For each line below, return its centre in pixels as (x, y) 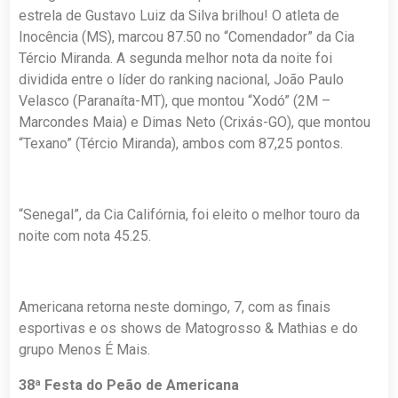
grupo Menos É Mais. (85, 350)
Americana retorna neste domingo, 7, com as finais (175, 307)
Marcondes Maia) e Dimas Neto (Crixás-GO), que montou (195, 123)
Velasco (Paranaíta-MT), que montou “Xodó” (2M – (175, 101)
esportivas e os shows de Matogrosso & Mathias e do (189, 329)
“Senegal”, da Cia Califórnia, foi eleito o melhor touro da (190, 215)
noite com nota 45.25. (85, 236)
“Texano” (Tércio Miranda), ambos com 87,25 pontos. (181, 144)
